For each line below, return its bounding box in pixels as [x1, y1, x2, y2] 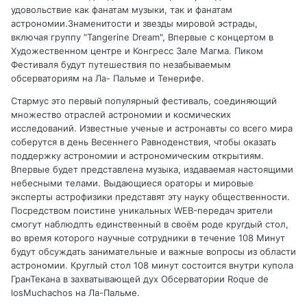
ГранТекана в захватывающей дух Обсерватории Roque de [11, 273, 269, 285]
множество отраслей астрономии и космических [11, 109, 231, 121]
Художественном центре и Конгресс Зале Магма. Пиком [11, 45, 263, 57]
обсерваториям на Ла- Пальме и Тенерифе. [11, 73, 204, 84]
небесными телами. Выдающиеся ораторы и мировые [11, 177, 254, 189]
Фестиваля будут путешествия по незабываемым [11, 59, 231, 71]
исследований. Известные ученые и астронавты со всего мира [11, 123, 293, 134]
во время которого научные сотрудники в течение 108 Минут [11, 232, 285, 244]
